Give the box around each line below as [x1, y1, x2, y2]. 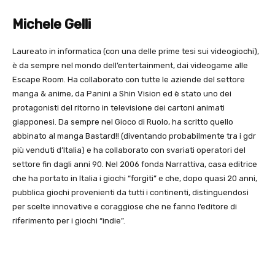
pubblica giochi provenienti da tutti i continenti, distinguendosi [12, 188, 249, 198]
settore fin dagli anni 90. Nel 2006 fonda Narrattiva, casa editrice [12, 160, 257, 169]
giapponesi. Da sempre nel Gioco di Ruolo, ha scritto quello [12, 117, 233, 127]
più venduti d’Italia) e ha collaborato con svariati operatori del [12, 145, 246, 155]
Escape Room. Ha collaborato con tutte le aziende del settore [12, 75, 245, 85]
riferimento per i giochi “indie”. [12, 216, 125, 226]
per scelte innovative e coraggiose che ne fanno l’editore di [12, 202, 237, 212]
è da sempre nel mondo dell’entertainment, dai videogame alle [12, 61, 248, 71]
